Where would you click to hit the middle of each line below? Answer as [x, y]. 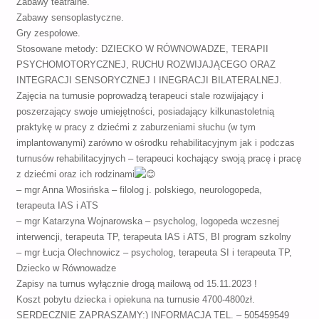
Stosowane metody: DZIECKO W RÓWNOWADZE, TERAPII [142, 49]
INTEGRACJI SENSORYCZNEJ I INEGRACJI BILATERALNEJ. [149, 81]
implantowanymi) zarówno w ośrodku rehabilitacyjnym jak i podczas [155, 143]
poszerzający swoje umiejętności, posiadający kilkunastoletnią [145, 112]
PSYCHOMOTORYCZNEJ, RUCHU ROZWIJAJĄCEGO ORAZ [146, 65]
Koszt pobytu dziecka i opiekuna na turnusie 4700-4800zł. [135, 300]
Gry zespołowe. [48, 34]
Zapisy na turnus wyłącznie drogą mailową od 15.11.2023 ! [136, 284]
